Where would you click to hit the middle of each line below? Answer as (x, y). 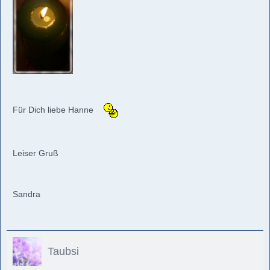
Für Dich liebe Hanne (54, 110)
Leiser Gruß (36, 153)
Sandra (27, 194)
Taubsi (63, 251)
